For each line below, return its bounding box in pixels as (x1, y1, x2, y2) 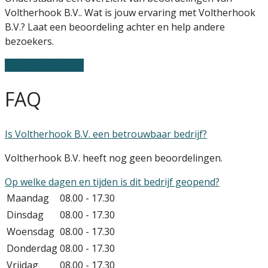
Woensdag (7, 224, 54, 238)
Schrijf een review (5, 58, 84, 72)
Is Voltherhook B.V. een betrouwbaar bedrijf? (5, 127, 207, 141)
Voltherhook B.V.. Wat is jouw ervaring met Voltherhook (5, 5, 255, 19)
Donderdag (7, 241, 57, 255)
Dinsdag (7, 208, 44, 221)
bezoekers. (5, 34, 54, 48)
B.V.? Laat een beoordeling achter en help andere (5, 20, 225, 33)
